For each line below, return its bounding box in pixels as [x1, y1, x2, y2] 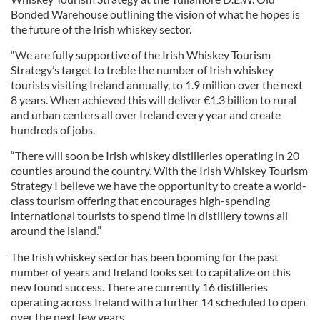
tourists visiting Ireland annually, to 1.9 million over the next [11, 77, 303, 91]
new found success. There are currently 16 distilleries [11, 279, 268, 294]
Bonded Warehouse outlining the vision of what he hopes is [11, 6, 300, 21]
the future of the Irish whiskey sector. [11, 21, 191, 36]
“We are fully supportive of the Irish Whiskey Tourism [11, 47, 271, 61]
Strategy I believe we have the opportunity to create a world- [11, 178, 306, 192]
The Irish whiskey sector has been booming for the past [11, 249, 279, 264]
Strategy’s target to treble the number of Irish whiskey [11, 62, 274, 76]
